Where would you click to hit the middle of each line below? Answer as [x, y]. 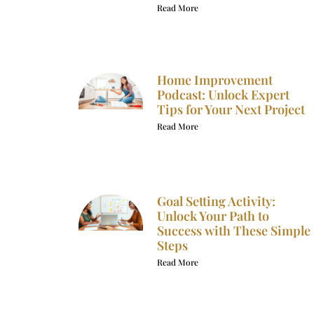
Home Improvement [214, 80]
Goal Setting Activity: [216, 201]
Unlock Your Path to [213, 216]
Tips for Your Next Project [231, 109]
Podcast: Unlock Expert [223, 94]
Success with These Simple [233, 230]
